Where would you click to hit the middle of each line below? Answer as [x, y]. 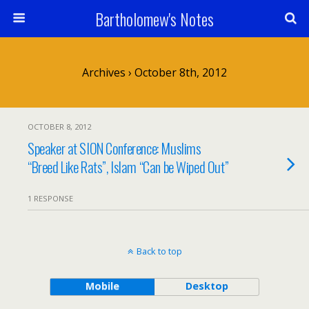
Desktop [207, 286]
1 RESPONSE [50, 198]
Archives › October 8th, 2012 [154, 72]
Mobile [102, 286]
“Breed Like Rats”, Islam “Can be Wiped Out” [128, 167]
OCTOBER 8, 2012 [59, 127]
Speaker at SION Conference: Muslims [114, 148]
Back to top [159, 251]
